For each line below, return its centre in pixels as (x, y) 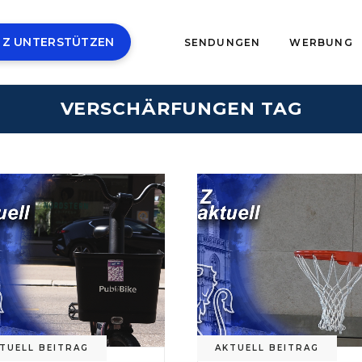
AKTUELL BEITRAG (267, 348)
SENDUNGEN (222, 42)
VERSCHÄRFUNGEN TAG (181, 109)
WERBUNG (321, 42)
